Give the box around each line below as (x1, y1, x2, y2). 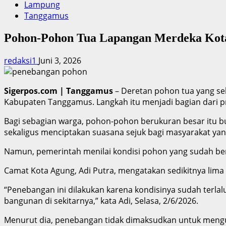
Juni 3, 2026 (38, 54, 81, 66)
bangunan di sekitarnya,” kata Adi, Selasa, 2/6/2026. (4, 195, 198, 206)
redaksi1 (4, 54, 38, 66)
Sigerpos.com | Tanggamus (4, 85, 113, 96)
